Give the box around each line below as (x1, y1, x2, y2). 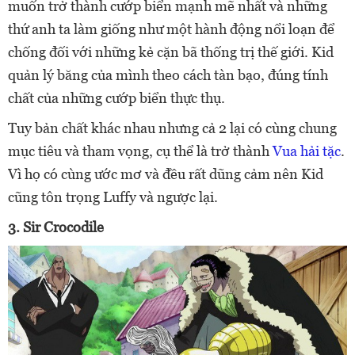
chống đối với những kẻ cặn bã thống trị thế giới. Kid (8, 44, 334, 61)
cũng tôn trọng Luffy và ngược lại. (8, 189, 218, 206)
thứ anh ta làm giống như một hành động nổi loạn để (8, 21, 334, 38)
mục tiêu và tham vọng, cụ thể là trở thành (8, 143, 273, 160)
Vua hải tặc (273, 143, 341, 160)
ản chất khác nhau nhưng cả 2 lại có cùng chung (43, 120, 337, 137)
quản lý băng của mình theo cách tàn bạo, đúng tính (8, 67, 328, 84)
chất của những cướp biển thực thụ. (8, 90, 225, 107)
